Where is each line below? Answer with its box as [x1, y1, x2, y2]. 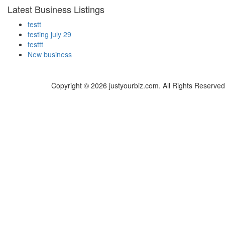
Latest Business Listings [8, 3, 104, 16]
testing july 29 [28, 29, 71, 40]
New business [28, 49, 72, 60]
